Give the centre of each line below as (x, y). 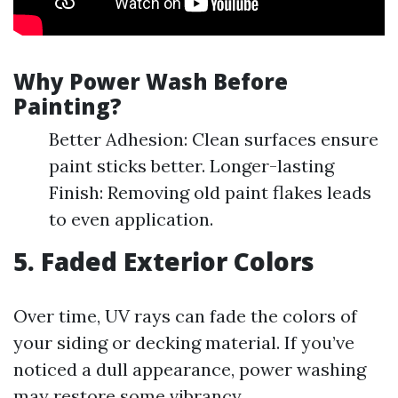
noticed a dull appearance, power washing (190, 369)
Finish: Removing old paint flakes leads (210, 192)
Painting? (68, 106)
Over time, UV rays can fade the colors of (185, 315)
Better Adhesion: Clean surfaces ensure (214, 139)
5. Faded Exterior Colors (164, 261)
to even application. (131, 219)
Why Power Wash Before (151, 81)
